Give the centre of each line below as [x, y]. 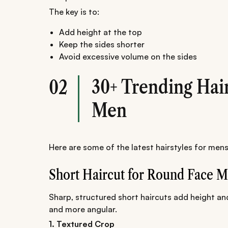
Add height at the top [101, 32]
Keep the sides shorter [102, 45]
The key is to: [74, 12]
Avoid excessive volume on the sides [128, 57]
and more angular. [83, 209]
